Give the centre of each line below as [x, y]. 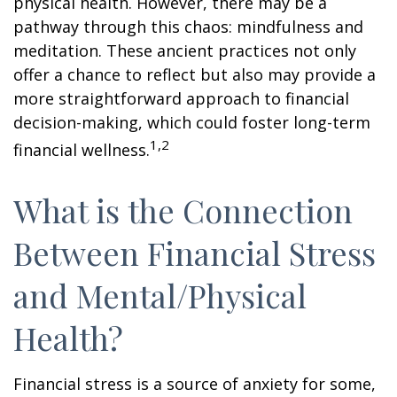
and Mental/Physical [160, 295]
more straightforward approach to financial [181, 98]
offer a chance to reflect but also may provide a [195, 74]
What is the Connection [183, 210]
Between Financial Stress [195, 253]
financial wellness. [82, 150]
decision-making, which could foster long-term [192, 122]
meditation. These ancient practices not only [185, 51]
